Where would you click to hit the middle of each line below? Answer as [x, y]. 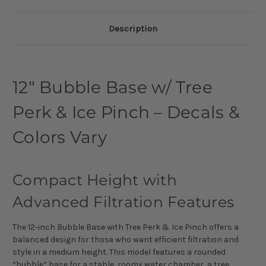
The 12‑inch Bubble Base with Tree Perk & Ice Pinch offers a [126, 227]
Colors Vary [60, 139]
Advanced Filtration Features [123, 203]
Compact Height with [95, 181]
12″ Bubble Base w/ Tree [113, 89]
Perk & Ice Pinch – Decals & [126, 114]
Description [133, 28]
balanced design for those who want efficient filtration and [126, 239]
